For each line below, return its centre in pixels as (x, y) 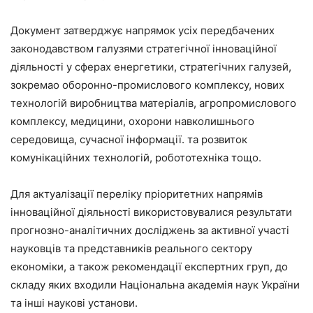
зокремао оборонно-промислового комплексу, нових (147, 85)
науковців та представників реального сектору (131, 248)
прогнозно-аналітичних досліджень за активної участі (150, 230)
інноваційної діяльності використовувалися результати (151, 212)
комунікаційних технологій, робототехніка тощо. (136, 157)
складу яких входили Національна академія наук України (155, 284)
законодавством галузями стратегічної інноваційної (144, 48)
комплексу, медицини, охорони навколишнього (132, 121)
